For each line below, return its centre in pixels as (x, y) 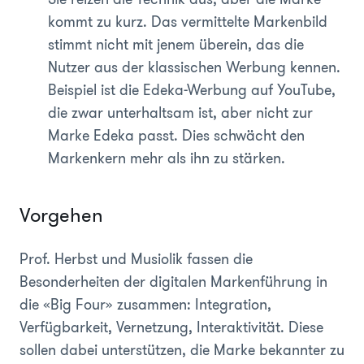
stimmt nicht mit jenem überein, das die (176, 44)
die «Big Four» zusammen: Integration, (145, 304)
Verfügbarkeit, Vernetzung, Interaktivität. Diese (171, 327)
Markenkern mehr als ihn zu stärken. (167, 158)
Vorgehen (61, 215)
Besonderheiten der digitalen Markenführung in (173, 282)
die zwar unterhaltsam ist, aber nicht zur (180, 113)
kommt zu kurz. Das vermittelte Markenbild (188, 22)
